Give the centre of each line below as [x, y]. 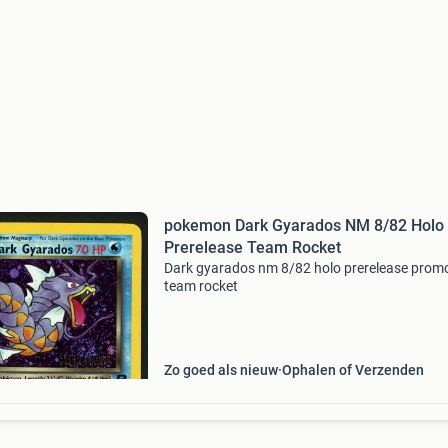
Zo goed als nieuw [220, 370]
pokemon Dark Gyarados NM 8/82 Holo [303, 225]
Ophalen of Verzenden [352, 370]
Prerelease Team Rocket [252, 247]
